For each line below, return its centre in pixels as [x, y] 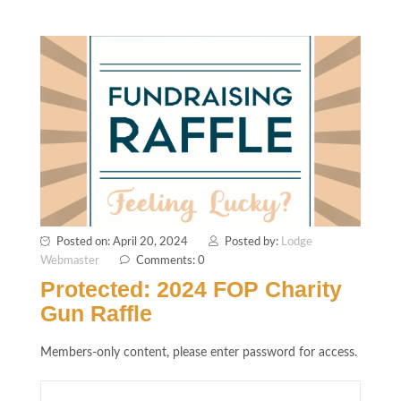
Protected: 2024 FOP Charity [191, 289]
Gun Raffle [96, 313]
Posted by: [253, 242]
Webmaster [70, 260]
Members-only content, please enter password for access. [199, 352]
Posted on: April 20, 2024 [122, 242]
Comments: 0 [171, 260]
